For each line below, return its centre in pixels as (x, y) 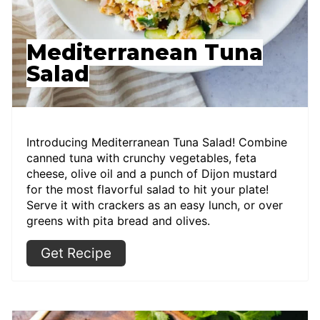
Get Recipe (76, 254)
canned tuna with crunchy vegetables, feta (141, 158)
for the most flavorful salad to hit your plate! (147, 190)
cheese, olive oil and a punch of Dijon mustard (152, 174)
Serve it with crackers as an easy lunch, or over (155, 205)
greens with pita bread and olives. (118, 221)
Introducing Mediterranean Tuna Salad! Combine (157, 142)
